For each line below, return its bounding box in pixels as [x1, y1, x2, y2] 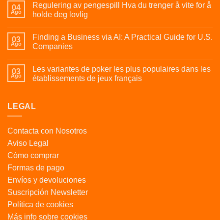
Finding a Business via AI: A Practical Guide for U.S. [32, 32, 213, 41]
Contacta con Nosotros [7, 127, 87, 136]
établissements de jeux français [32, 74, 142, 82]
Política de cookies [7, 200, 73, 209]
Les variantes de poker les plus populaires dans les [32, 64, 211, 73]
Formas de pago [7, 164, 64, 172]
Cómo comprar [7, 151, 59, 160]
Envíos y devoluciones [7, 176, 86, 185]
